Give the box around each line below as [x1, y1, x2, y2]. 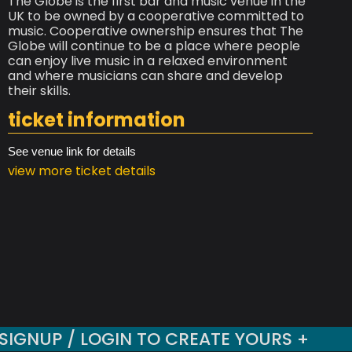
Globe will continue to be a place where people [8, 37, 300, 56]
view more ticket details [8, 162, 156, 181]
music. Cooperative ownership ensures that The [8, 22, 303, 41]
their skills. [8, 82, 71, 101]
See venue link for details [8, 145, 136, 159]
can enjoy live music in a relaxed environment [8, 52, 288, 71]
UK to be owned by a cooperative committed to [8, 7, 304, 26]
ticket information [8, 107, 185, 134]
